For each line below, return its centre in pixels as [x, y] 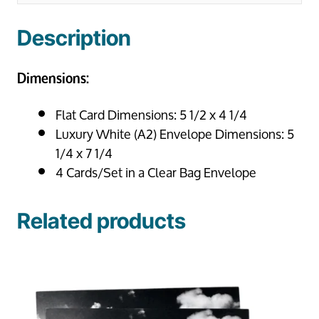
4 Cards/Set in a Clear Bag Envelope [156, 173]
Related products [101, 221]
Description [74, 38]
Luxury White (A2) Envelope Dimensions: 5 [175, 134]
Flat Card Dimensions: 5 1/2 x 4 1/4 [151, 115]
